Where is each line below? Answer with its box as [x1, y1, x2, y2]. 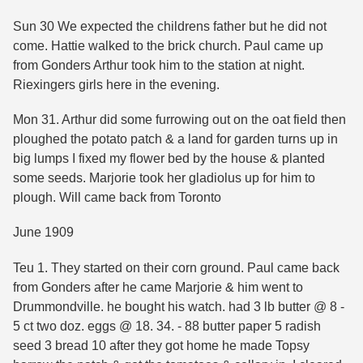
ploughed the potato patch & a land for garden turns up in [13, 132, 338, 147]
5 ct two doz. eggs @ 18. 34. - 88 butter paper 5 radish [13, 318, 321, 333]
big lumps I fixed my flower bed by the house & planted [13, 152, 325, 166]
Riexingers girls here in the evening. [13, 78, 220, 92]
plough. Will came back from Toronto [13, 190, 221, 205]
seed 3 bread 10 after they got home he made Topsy [13, 338, 310, 352]
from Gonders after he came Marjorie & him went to [13, 280, 303, 294]
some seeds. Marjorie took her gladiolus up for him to [13, 171, 315, 186]
